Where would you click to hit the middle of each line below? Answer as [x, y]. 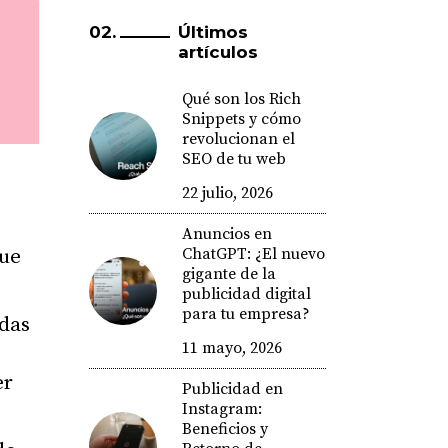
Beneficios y [224, 429]
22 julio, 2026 [227, 193]
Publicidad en [232, 389]
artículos [217, 52]
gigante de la [228, 274]
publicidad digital [246, 294]
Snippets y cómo [241, 119]
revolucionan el [238, 139]
